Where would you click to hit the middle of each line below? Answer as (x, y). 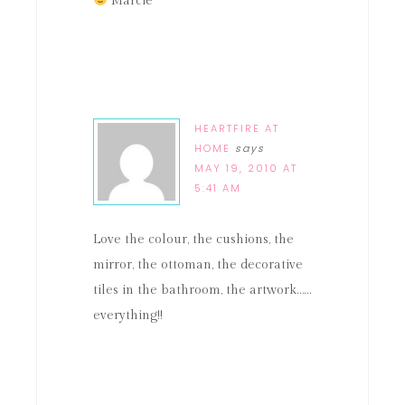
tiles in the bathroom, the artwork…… (202, 290)
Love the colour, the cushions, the (193, 240)
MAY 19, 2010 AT (246, 168)
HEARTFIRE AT (237, 128)
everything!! (128, 316)
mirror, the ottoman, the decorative (198, 265)
